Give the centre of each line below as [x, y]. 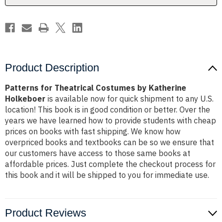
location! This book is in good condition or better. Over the [108, 110]
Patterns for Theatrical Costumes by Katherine [96, 88]
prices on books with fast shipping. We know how [93, 132]
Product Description [52, 68]
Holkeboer [25, 99]
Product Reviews [46, 213]
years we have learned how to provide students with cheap [111, 121]
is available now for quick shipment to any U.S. [130, 99]
